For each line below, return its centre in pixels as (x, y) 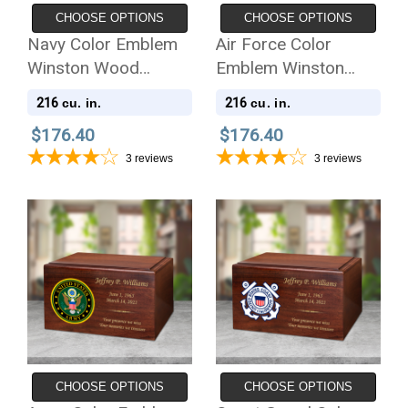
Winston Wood (83, 68)
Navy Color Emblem (102, 45)
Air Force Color (274, 45)
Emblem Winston (280, 68)
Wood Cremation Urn (296, 92)
